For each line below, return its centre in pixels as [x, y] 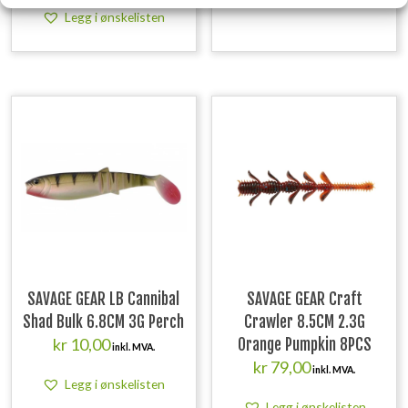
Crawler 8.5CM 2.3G [304, 322]
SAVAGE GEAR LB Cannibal [104, 300]
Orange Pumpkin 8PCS [304, 345]
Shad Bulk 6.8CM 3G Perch [104, 322]
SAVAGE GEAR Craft [304, 300]
